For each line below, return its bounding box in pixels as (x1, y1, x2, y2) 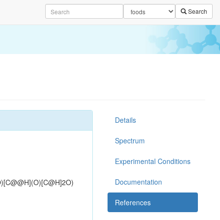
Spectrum (115, 136, 145, 145)
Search (187, 7, 207, 15)
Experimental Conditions (115, 156, 191, 166)
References (115, 197, 151, 207)
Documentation (115, 177, 162, 187)
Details (115, 115, 136, 125)
